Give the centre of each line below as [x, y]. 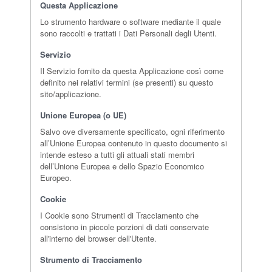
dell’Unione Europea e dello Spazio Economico [122, 166]
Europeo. [56, 177]
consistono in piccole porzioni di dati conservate [124, 226]
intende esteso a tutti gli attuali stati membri [117, 154]
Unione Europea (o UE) [83, 115]
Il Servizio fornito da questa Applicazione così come [132, 70]
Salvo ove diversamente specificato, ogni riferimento [132, 131]
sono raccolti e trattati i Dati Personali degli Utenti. [128, 33]
